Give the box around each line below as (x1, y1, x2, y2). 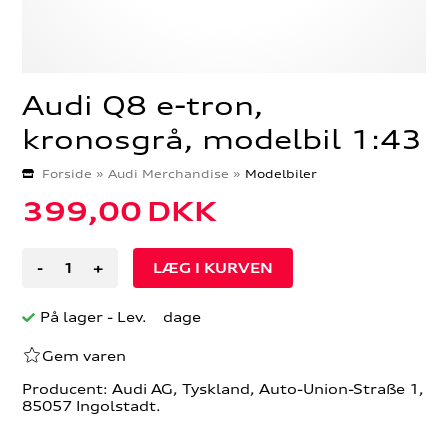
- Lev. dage (107, 308, 202, 326)
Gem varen (42, 346, 127, 364)
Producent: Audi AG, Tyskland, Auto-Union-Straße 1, (22, 380, 425, 398)
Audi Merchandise (108, 166, 230, 182)
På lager (40, 308, 108, 326)
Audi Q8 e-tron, (22, 88, 264, 122)
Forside (42, 166, 93, 182)
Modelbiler (245, 166, 318, 182)
